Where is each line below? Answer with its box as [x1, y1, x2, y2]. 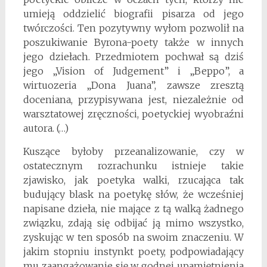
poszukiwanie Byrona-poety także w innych [23, 36, 244, 48]
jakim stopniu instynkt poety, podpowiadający [23, 245, 244, 257]
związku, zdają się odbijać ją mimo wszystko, [23, 216, 244, 229]
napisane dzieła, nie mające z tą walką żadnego [23, 202, 244, 215]
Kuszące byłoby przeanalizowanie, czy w [23, 145, 244, 157]
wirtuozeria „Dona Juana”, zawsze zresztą [23, 79, 244, 91]
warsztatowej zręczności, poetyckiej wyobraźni [23, 107, 244, 120]
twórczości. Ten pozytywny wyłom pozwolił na [23, 21, 244, 34]
